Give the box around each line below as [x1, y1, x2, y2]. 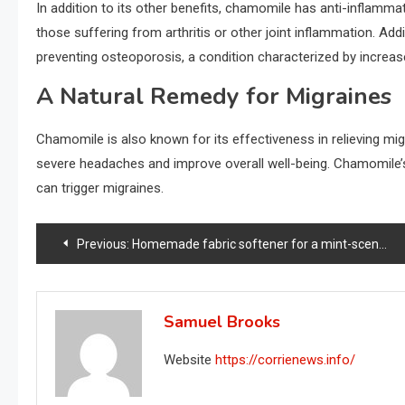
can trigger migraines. [36, 180, 164, 197]
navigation [35, 265, 168, 303]
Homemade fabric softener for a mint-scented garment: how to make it [132, 237, 379, 252]
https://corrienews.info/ [215, 352, 356, 369]
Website [164, 352, 212, 369]
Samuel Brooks [164, 311, 281, 334]
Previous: [77, 237, 129, 252]
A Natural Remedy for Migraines [36, 80, 391, 113]
